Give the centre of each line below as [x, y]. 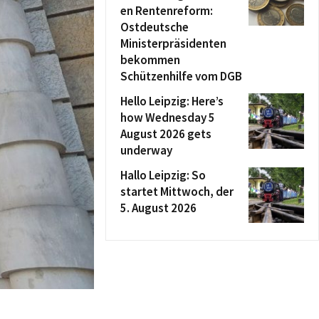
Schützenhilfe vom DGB [181, 76]
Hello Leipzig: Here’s [172, 101]
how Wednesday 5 [168, 117]
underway [146, 150]
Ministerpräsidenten [173, 43]
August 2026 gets [166, 134]
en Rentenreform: [167, 11]
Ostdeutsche [155, 27]
